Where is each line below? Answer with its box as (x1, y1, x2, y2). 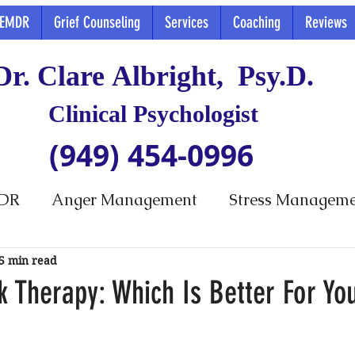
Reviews (305, 13, 347, 32)
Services (165, 13, 208, 32)
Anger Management (52, 189, 197, 210)
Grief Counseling (54, 13, 140, 32)
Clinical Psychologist (48, 101, 258, 127)
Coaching (233, 13, 281, 32)
